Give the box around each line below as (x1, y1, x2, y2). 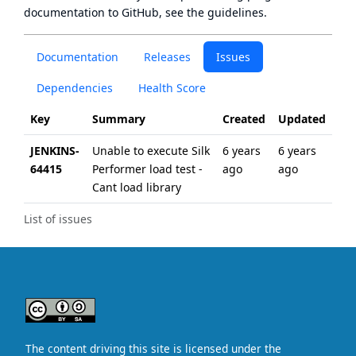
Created (222, 111, 265, 126)
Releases (144, 49, 191, 64)
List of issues (24, 211, 92, 226)
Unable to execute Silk (92, 143, 210, 158)
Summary (92, 111, 145, 126)
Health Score (138, 80, 206, 95)
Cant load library (92, 180, 181, 195)
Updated (278, 111, 326, 126)
